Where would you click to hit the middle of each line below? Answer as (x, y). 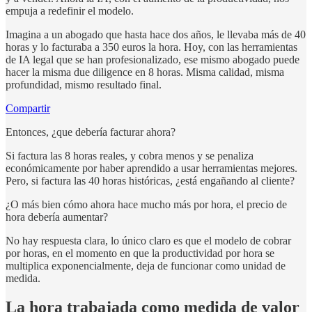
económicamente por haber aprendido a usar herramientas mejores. (151, 168)
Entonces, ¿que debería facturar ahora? (91, 132)
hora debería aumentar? (57, 217)
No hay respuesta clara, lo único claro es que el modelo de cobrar (148, 240)
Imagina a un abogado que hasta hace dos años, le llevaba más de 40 (156, 34)
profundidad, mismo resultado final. (84, 84)
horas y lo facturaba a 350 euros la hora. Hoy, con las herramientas (151, 47)
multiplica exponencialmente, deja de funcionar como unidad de (146, 265)
